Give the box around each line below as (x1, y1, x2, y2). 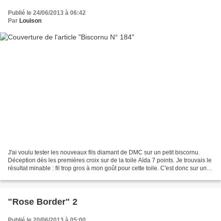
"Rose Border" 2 (8, 197, 77, 207)
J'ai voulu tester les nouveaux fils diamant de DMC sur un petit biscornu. (8, 149, 200, 156)
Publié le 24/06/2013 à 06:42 (8, 9, 86, 16)
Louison (19, 17, 41, 24)
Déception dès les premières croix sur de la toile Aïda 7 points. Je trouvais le (8, 157, 212, 164)
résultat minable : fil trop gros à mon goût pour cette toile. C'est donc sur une (8, 165, 210, 172)
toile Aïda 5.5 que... (8, 173, 59, 180)
